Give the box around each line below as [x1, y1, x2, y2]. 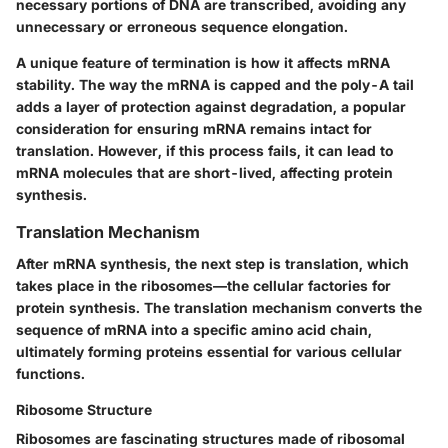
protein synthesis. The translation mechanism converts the [16, 299, 422, 316]
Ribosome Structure [16, 401, 152, 418]
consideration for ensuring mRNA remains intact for [16, 119, 372, 137]
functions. [16, 365, 85, 382]
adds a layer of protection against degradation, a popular [16, 97, 406, 115]
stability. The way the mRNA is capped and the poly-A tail [16, 75, 414, 93]
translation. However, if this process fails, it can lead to [16, 141, 393, 159]
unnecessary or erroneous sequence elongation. [16, 17, 348, 35]
